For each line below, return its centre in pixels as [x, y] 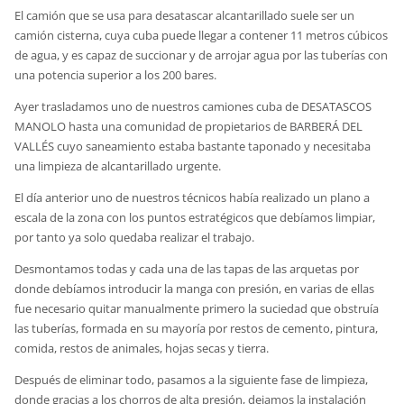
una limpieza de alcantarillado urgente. [118, 165]
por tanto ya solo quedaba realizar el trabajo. [135, 237]
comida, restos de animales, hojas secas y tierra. [142, 348]
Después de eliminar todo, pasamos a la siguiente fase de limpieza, [192, 379]
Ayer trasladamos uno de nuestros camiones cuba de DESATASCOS [193, 106]
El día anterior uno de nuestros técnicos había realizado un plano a [193, 197]
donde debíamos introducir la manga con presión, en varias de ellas [195, 288]
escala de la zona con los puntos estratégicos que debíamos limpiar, [195, 217]
